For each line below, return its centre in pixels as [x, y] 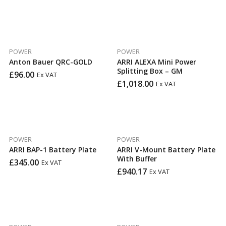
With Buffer [137, 159]
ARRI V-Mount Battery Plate [166, 150]
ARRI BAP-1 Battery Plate [52, 150]
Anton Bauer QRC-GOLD [50, 62]
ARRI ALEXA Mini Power [156, 62]
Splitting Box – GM [150, 71]
